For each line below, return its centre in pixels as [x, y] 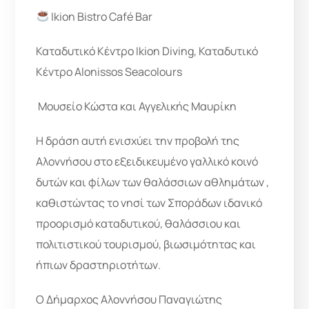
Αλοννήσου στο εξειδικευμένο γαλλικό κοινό [147, 161]
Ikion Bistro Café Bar [100, 16]
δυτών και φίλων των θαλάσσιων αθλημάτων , [153, 182]
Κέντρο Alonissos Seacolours [109, 71]
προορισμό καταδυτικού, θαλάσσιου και [139, 223]
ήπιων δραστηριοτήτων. [99, 265]
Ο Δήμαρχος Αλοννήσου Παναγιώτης [129, 299]
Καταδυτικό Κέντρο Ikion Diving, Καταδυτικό [147, 51]
